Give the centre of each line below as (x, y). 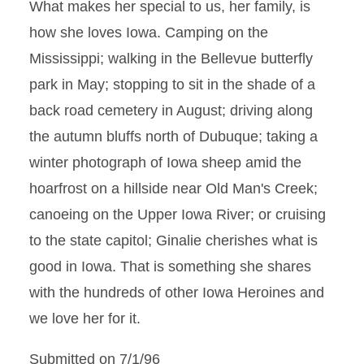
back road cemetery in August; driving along (171, 110)
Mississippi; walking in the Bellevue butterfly (171, 58)
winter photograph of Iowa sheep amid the (165, 162)
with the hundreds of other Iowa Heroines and (177, 292)
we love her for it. (85, 318)
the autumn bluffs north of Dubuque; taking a (173, 136)
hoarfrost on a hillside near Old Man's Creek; (173, 188)
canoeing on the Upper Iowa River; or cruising (178, 214)
